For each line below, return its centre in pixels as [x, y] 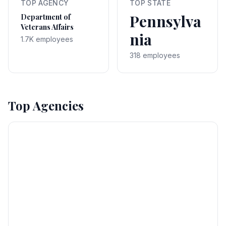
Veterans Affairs [47, 27]
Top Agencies [46, 105]
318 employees [155, 55]
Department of [46, 17]
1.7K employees [47, 39]
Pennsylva [165, 21]
